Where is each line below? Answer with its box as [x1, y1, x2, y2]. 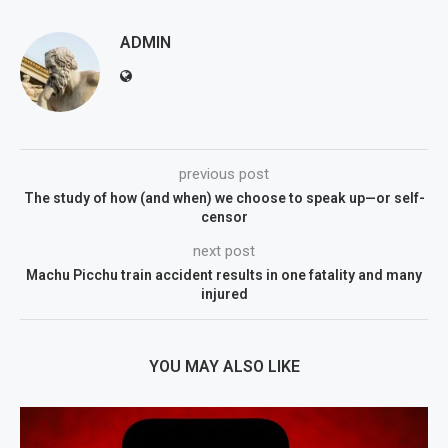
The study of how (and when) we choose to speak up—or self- [23, 189, 425, 206]
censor [200, 208, 248, 225]
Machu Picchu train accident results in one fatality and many [26, 266, 422, 283]
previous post [179, 164, 269, 183]
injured [200, 285, 248, 302]
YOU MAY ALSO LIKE [148, 356, 300, 376]
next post [193, 241, 255, 260]
